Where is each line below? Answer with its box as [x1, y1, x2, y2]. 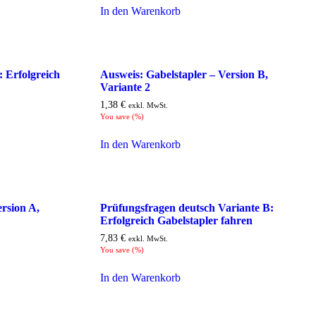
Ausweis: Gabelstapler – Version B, [99, 68, 268, 81]
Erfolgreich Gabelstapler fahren [99, 214, 253, 226]
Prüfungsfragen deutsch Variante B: [99, 201, 274, 214]
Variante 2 [99, 81, 150, 94]
